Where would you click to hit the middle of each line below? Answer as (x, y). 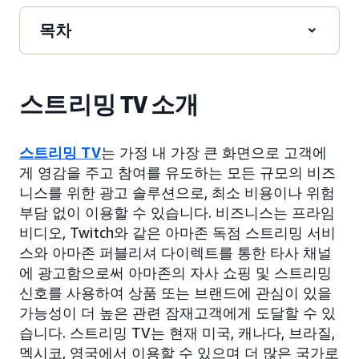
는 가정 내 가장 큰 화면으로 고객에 (214, 152)
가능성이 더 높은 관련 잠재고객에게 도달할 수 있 (177, 312)
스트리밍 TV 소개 (109, 105)
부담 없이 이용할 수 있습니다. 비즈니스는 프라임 (177, 212)
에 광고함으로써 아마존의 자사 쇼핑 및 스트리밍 (175, 272)
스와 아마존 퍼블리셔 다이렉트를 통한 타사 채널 (175, 252)
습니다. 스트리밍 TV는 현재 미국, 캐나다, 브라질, (177, 332)
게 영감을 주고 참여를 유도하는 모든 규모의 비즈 (177, 172)
